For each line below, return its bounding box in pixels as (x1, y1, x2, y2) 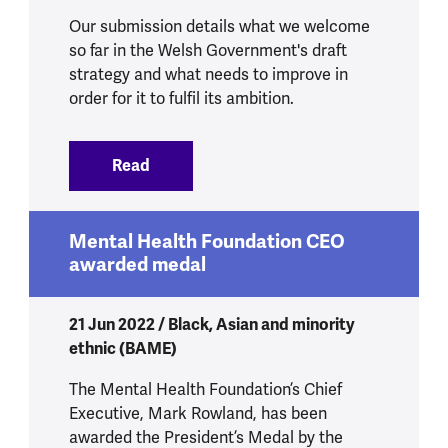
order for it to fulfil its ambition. (68, 88, 294, 109)
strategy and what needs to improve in (68, 64, 348, 85)
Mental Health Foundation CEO (68, 229, 345, 254)
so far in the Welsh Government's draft (68, 40, 347, 61)
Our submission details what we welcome (68, 16, 370, 37)
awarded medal (68, 252, 206, 277)
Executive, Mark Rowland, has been (68, 403, 327, 424)
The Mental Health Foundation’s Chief (68, 379, 342, 400)
